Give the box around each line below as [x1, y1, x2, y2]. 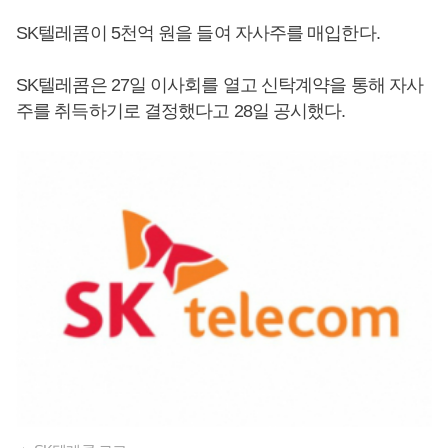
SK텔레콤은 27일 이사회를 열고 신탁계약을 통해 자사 [16, 75, 424, 95]
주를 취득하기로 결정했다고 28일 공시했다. [16, 101, 346, 121]
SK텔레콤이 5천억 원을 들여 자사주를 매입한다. [16, 23, 380, 43]
